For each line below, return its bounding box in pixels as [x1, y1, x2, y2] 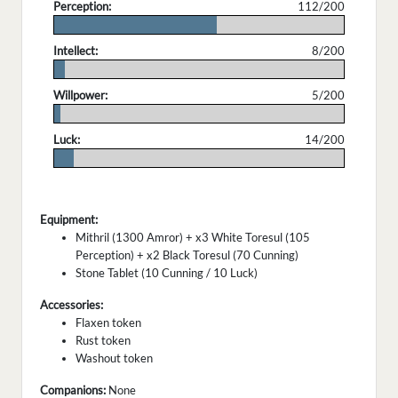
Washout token [76, 351, 153, 366]
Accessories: [40, 298, 103, 313]
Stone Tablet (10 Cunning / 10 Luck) [76, 266, 258, 281]
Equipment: [40, 212, 98, 227]
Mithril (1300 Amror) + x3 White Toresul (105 [76, 230, 310, 245]
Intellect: [53, 44, 98, 59]
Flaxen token [76, 315, 141, 330]
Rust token [76, 333, 131, 348]
